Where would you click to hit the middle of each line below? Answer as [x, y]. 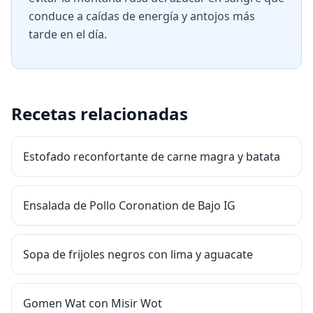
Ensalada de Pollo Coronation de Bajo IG [129, 205]
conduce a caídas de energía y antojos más [142, 16]
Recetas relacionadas [100, 114]
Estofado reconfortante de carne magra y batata [152, 156]
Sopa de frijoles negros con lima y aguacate [138, 254]
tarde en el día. [68, 34]
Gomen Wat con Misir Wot [93, 303]
